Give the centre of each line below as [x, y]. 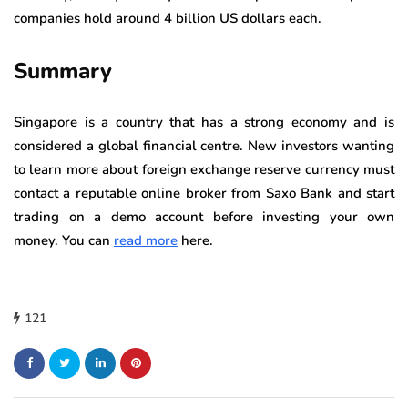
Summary [63, 71]
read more [146, 240]
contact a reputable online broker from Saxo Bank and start [204, 193]
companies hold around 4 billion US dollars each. [168, 18]
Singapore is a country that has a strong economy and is [204, 122]
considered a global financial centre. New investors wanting [204, 145]
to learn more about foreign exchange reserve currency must [204, 169]
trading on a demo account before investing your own [204, 216]
